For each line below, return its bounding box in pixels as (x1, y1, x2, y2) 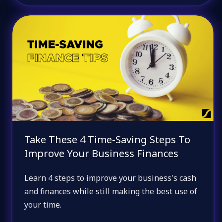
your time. (24, 199, 62, 211)
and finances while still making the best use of (24, 186, 198, 197)
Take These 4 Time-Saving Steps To (24, 132, 191, 146)
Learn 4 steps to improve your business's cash (24, 172, 197, 184)
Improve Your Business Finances (24, 146, 179, 160)
